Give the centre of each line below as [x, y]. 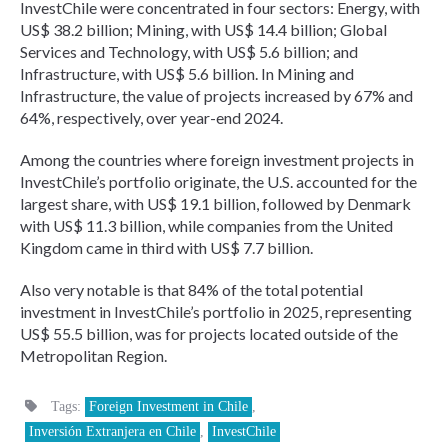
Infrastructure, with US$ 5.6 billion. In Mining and [187, 74]
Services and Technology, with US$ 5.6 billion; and [189, 52]
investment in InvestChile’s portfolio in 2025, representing [216, 312]
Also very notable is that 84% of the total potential [191, 290]
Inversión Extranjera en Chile [112, 432]
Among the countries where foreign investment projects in [217, 160]
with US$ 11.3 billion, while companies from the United [206, 226]
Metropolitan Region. [93, 356]
